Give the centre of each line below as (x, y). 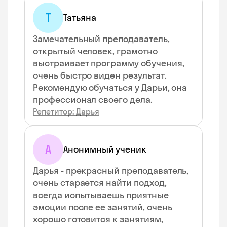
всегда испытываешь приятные (101, 195)
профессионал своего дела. (93, 100)
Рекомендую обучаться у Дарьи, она (110, 87)
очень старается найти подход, (100, 183)
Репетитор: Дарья (66, 111)
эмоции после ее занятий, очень (103, 207)
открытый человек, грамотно (95, 51)
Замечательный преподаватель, (101, 39)
